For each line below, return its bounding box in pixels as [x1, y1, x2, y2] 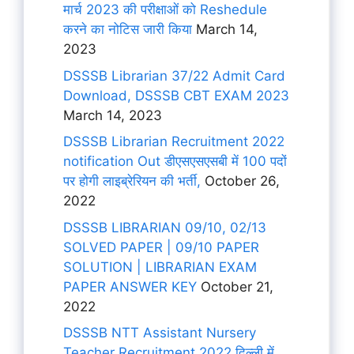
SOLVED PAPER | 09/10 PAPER [63, 239, 259, 255]
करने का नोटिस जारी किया [63, 21, 192, 37]
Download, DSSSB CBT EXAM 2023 [63, 87, 289, 104]
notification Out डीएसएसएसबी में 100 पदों [63, 153, 287, 169]
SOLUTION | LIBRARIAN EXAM [63, 258, 257, 275]
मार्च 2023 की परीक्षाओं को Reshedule [63, 2, 267, 17]
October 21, [197, 278, 273, 295]
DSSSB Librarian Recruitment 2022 [63, 134, 284, 149]
